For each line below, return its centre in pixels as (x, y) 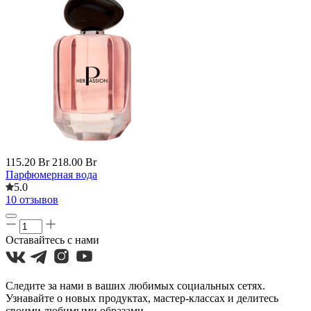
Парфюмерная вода (51, 175)
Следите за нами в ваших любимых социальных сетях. (135, 286)
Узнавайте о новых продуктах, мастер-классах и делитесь (142, 298)
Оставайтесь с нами (52, 240)
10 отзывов (32, 200)
